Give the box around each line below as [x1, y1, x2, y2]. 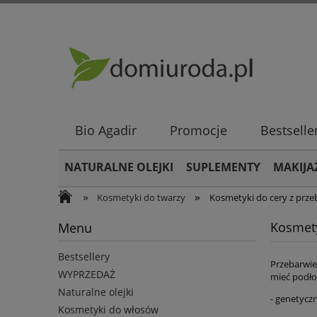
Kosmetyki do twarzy [97, 191, 186, 204]
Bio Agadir [74, 122, 137, 139]
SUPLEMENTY [186, 159, 260, 175]
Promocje [169, 122, 227, 139]
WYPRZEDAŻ [58, 267, 115, 282]
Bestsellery [58, 250, 110, 264]
